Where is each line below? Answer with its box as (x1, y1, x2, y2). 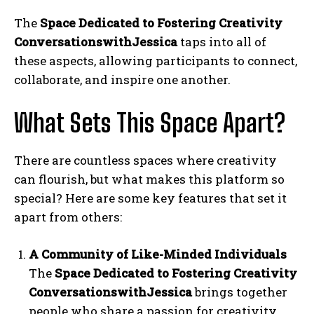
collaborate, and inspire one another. (14, 71, 231, 88)
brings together (192, 284, 287, 301)
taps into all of (177, 34, 266, 50)
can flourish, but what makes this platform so (14, 171, 285, 188)
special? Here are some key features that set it (14, 190, 287, 207)
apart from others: (14, 209, 122, 226)
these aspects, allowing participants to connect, (14, 53, 297, 69)
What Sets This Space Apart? (14, 108, 285, 139)
